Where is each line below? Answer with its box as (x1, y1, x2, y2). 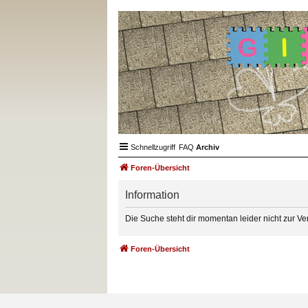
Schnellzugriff (131, 143, 175, 151)
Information (125, 189, 179, 201)
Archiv (196, 143, 219, 151)
